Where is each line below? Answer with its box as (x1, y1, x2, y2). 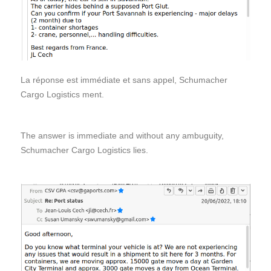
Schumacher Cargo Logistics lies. (21, 145, 148, 155)
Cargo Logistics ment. (21, 90, 104, 100)
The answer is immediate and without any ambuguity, (21, 131, 224, 141)
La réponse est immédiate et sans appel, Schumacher (21, 75, 227, 85)
